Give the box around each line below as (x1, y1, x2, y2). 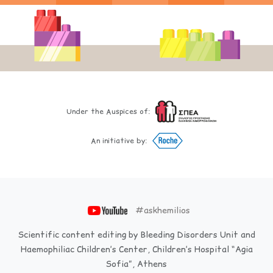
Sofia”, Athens (106, 258, 167, 271)
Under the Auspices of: (66, 106, 151, 117)
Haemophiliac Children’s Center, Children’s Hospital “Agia (20, 243, 253, 256)
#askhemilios (135, 204, 190, 217)
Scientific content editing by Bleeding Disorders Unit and (18, 229, 255, 241)
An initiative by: (90, 135, 147, 146)
